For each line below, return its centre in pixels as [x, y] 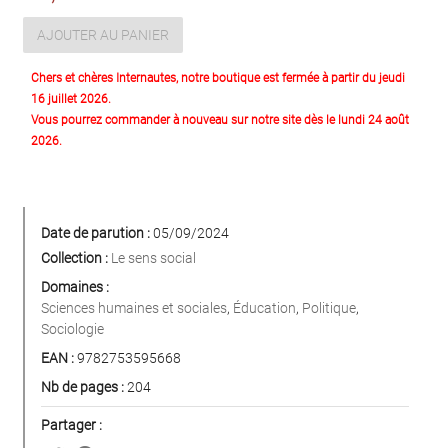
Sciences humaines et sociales [134, 308]
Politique [329, 308]
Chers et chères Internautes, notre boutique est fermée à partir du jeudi [218, 78]
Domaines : [75, 287]
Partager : [71, 425]
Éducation [264, 308]
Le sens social [153, 258]
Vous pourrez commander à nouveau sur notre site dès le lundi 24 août [220, 120]
